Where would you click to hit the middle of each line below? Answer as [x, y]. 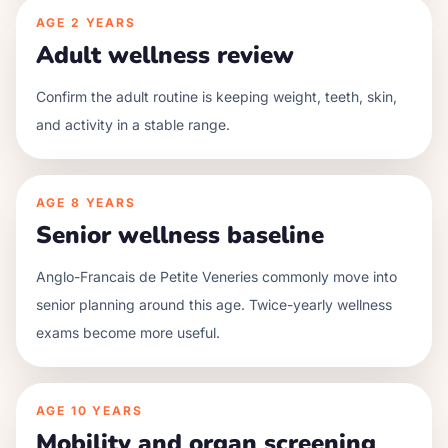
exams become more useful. [128, 332]
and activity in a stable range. [133, 124]
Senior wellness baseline [180, 235]
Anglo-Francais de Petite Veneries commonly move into [216, 276]
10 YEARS [107, 410]
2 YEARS [103, 22]
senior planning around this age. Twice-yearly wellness [214, 304]
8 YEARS [103, 202]
